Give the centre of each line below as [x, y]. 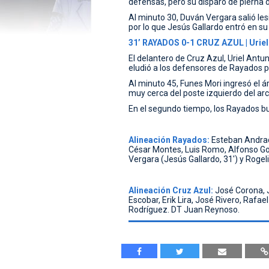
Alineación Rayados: [169, 140]
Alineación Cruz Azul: [171, 190]
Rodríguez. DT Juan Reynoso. [184, 209]
